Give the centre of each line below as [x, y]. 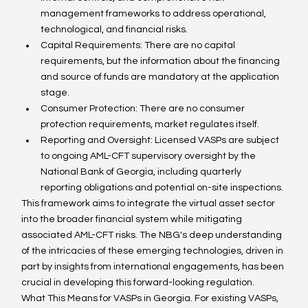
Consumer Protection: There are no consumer [144, 109]
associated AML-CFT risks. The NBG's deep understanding [153, 235]
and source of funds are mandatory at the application [161, 77]
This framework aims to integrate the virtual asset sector [150, 204]
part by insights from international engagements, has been [154, 267]
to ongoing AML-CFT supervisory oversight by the [150, 156]
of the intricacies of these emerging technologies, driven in [154, 251]
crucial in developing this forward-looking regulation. [138, 283]
